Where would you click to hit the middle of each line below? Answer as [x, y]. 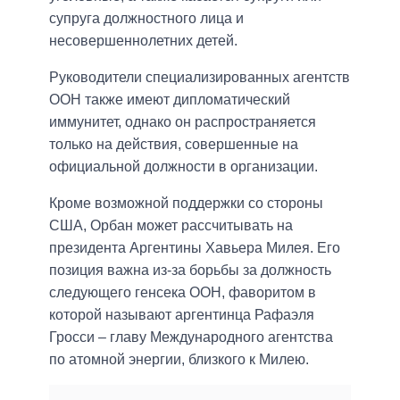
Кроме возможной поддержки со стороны [186, 204]
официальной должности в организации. [183, 167]
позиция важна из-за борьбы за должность [190, 271]
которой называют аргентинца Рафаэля [182, 315]
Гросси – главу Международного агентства [191, 337]
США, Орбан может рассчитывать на [171, 226]
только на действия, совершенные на [174, 145]
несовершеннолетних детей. [143, 41]
